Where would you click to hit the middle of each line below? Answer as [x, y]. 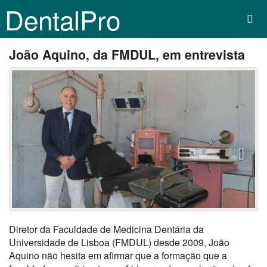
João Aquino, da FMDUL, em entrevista [127, 55]
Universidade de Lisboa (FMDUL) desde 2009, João [119, 242]
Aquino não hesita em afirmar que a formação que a [118, 255]
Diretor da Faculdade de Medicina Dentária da [106, 229]
